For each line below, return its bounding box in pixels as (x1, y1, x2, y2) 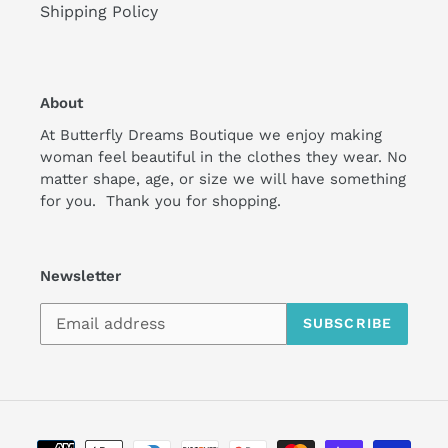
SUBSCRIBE (302, 315, 392, 332)
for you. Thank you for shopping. (40, 192, 286, 211)
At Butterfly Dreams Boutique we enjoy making (40, 126, 382, 145)
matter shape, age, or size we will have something (40, 170, 406, 189)
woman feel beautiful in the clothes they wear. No (40, 148, 407, 167)
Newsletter (40, 267, 121, 286)
